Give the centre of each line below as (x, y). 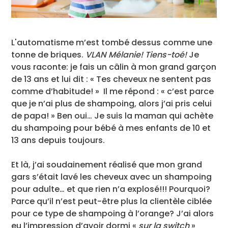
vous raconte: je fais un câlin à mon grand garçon (114, 67)
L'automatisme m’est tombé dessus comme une (112, 42)
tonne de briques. (49, 54)
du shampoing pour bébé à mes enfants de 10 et (111, 128)
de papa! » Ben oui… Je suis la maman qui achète (112, 116)
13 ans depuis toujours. (58, 140)
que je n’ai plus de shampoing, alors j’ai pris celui (112, 103)
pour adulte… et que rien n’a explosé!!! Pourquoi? (111, 189)
